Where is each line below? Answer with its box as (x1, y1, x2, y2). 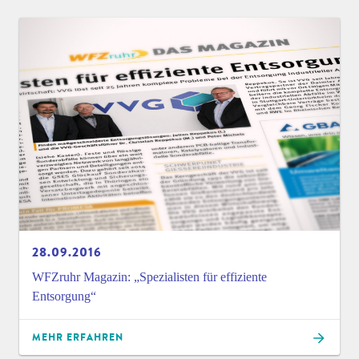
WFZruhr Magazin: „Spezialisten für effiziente (32, 270, 267, 284)
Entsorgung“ (32, 289, 96, 304)
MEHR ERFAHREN (32, 329, 123, 345)
